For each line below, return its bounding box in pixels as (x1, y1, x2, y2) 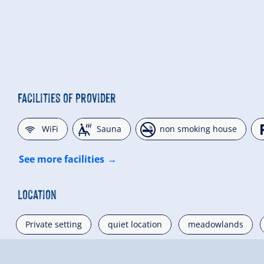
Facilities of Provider (18, 88, 116, 105)
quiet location (108, 218, 162, 230)
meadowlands (188, 218, 243, 230)
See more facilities (19, 152, 104, 166)
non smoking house (160, 123, 237, 134)
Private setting (25, 218, 82, 230)
